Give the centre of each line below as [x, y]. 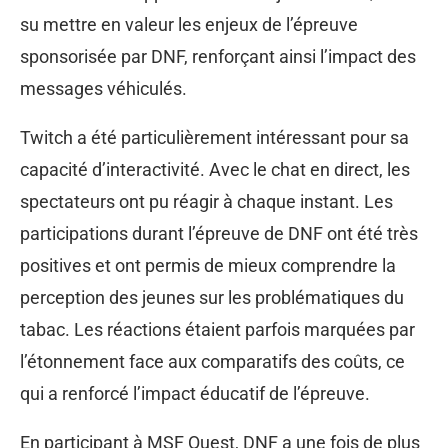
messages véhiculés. [103, 88]
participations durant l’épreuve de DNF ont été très [219, 233]
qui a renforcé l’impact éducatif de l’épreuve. [195, 393]
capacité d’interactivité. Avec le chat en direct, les [215, 169]
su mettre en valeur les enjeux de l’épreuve [189, 24]
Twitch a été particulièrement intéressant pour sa [214, 137]
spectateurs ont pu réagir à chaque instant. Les [206, 201]
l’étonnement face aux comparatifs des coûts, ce [212, 361]
